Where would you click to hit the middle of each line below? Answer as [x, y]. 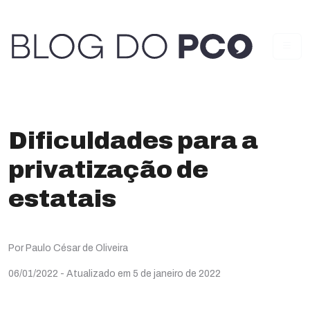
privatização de [108, 170]
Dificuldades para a [133, 140]
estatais [62, 199]
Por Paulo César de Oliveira [68, 248]
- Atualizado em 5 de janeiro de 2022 [140, 274]
